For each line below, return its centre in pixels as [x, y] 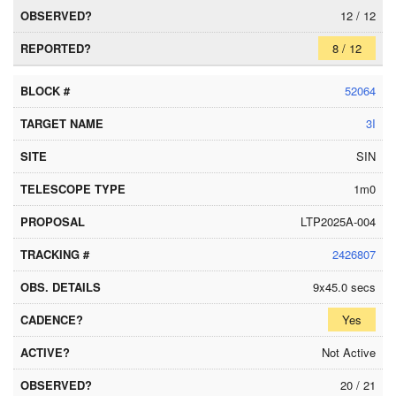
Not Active [349, 352]
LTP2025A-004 [338, 221]
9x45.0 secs [344, 287]
